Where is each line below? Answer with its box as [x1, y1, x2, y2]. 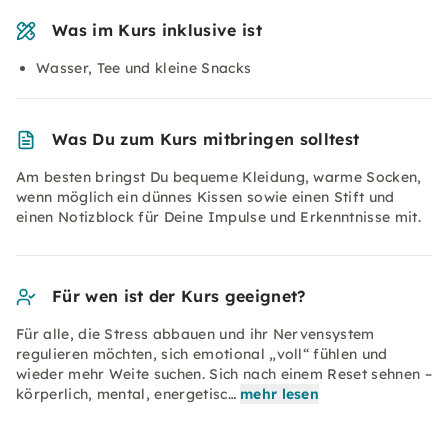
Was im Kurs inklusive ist [52, 20, 262, 40]
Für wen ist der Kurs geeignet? [52, 286, 306, 306]
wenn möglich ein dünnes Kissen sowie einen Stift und [16, 188, 395, 206]
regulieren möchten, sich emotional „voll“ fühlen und [16, 345, 388, 363]
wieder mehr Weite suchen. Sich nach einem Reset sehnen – [16, 365, 432, 383]
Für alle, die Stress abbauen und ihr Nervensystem [16, 325, 375, 343]
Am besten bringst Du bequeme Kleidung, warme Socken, [16, 168, 422, 186]
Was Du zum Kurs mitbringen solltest [52, 129, 360, 149]
